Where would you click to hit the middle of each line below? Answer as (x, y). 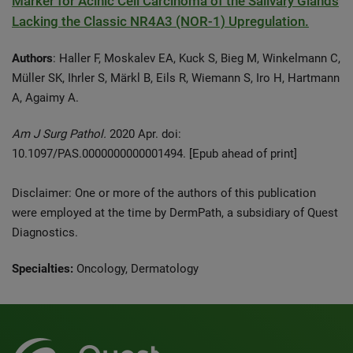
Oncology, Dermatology (136, 269)
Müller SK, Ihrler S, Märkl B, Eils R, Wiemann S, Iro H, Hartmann (176, 78)
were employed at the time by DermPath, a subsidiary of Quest (175, 213)
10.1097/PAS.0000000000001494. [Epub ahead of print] (154, 154)
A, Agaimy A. (45, 98)
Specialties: (43, 269)
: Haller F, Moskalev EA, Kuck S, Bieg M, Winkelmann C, (197, 58)
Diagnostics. (45, 232)
